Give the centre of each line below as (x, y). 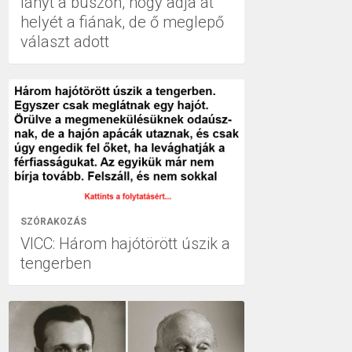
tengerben (56, 263)
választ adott (65, 42)
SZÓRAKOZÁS (53, 221)
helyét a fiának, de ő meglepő (122, 22)
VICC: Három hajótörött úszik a (125, 243)
